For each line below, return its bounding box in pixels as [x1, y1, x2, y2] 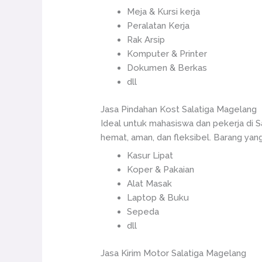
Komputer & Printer [127, 49, 208, 59]
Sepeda [127, 206, 160, 217]
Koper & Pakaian [127, 164, 195, 175]
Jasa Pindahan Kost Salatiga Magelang [101, 104, 257, 115]
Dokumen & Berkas [127, 63, 208, 73]
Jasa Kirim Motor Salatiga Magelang [101, 247, 247, 258]
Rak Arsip [127, 35, 166, 45]
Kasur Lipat [127, 150, 174, 161]
